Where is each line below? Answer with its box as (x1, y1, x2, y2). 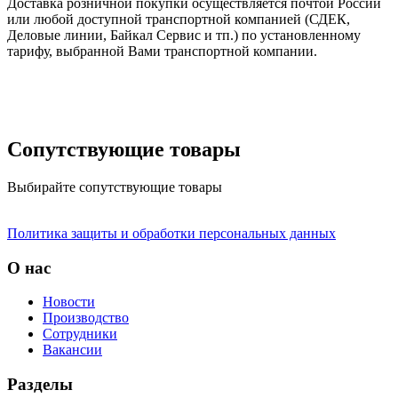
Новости (43, 294, 95, 310)
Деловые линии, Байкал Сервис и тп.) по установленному (7, 28, 361, 44)
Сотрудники (43, 326, 117, 342)
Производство (43, 310, 129, 326)
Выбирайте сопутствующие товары (7, 179, 222, 195)
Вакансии (43, 342, 102, 358)
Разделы (7, 375, 73, 394)
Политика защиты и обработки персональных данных (7, 225, 336, 241)
